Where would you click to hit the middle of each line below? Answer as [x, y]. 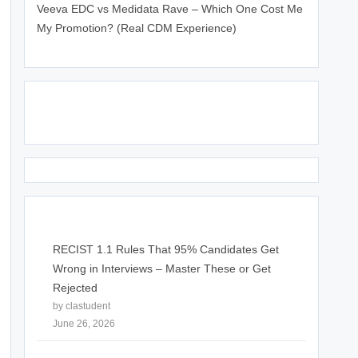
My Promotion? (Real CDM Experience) [137, 28]
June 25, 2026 [68, 46]
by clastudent [82, 306]
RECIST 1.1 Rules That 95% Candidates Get [166, 249]
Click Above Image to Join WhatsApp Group [153, 122]
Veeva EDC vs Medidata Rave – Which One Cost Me [170, 9]
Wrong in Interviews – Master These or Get [162, 268]
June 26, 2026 [84, 323]
